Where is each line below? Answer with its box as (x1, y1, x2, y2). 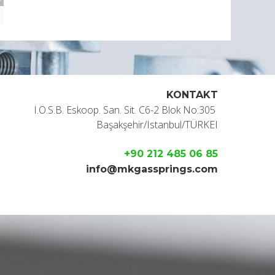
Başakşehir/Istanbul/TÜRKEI (96, 118, 218, 131)
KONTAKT (166, 89, 218, 101)
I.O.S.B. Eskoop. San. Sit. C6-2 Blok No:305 (31, 103, 218, 117)
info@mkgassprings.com (83, 163, 218, 175)
